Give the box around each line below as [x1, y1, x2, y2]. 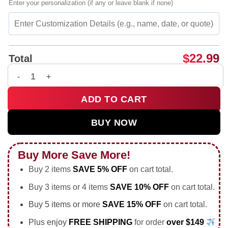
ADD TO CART [81, 94, 147, 105]
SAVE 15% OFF [102, 200, 161, 209]
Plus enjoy [28, 217, 69, 226]
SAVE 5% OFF [72, 165, 127, 174]
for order [134, 217, 166, 226]
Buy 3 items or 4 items [28, 182, 110, 191]
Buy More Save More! [18, 148, 130, 161]
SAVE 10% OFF [109, 182, 169, 191]
